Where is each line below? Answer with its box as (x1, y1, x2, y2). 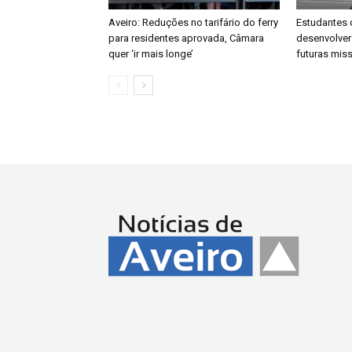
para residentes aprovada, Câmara (108, 32, 264, 44)
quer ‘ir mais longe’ (108, 48, 193, 60)
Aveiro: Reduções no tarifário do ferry (108, 16, 278, 28)
